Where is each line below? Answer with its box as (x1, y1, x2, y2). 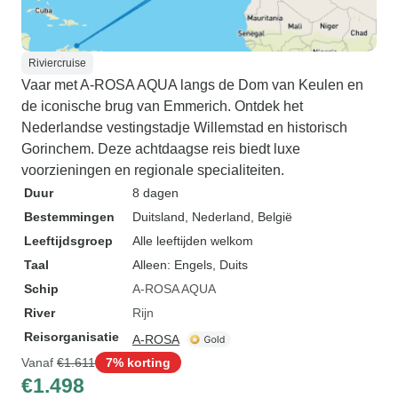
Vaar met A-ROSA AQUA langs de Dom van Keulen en (21, 77, 363, 92)
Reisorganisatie (24, 330, 119, 344)
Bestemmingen (24, 210, 115, 224)
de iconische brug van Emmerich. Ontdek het (21, 99, 303, 114)
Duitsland (132, 210, 185, 224)
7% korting (106, 354, 171, 370)
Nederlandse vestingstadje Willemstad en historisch (21, 120, 347, 135)
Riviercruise (28, 57, 86, 69)
